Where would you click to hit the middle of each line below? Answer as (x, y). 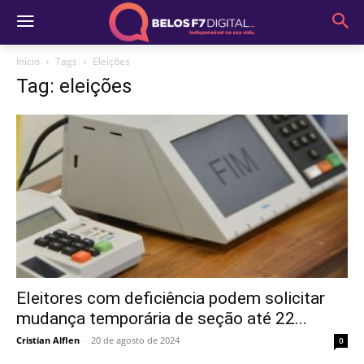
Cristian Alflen (48, 340)
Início (28, 61)
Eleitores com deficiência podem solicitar (171, 299)
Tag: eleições (74, 86)
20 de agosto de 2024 (135, 340)
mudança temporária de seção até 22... (162, 319)
